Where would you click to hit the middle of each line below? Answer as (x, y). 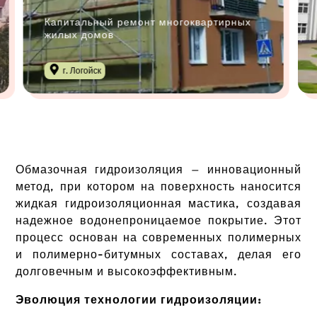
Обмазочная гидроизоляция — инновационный (158, 169)
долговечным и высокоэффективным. (127, 271)
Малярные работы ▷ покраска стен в (148, 22)
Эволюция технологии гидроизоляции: (139, 300)
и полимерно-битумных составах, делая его (158, 254)
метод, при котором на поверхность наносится (158, 186)
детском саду (85, 35)
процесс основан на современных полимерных (158, 237)
